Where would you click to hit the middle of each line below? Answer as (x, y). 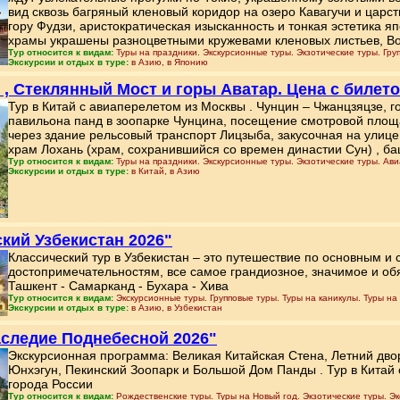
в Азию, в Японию (170, 62)
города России (50, 384)
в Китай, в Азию (166, 171)
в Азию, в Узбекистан (177, 308)
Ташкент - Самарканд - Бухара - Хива (118, 286)
